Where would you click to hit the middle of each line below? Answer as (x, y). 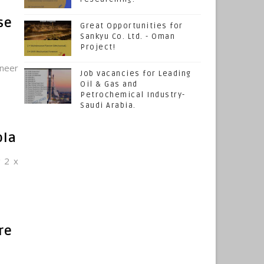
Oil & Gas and (109, 84)
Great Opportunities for (132, 26)
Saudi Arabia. (108, 105)
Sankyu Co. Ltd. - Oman (128, 37)
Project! (98, 47)
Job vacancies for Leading (136, 74)
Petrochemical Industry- (133, 95)
